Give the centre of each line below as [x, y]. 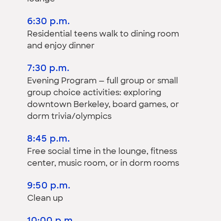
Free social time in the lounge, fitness [102, 152]
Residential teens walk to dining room [103, 34]
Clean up [45, 199]
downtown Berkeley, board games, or [103, 105]
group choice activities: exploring [94, 93]
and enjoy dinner [61, 46]
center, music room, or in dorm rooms [103, 164]
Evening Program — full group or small [103, 81]
